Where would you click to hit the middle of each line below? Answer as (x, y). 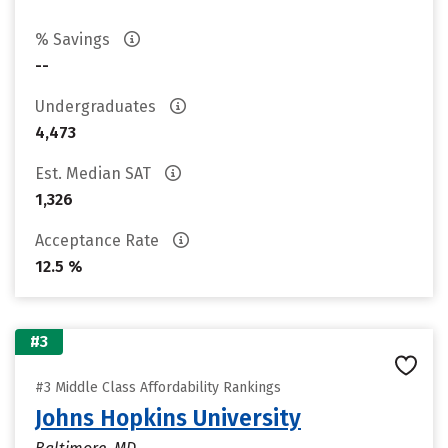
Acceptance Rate (99, 240)
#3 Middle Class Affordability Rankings (158, 387)
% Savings (74, 39)
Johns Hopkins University (168, 418)
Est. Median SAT (95, 173)
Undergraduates (97, 106)
